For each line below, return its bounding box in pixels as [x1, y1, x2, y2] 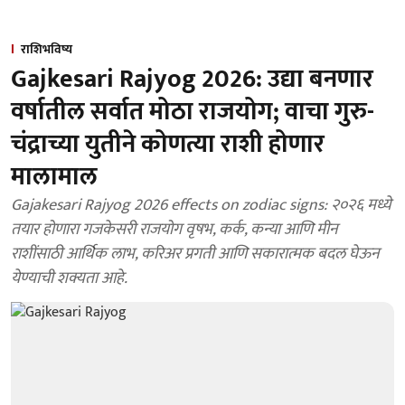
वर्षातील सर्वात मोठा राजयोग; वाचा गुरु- [11, 90, 374, 133]
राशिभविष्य [21, 39, 72, 60]
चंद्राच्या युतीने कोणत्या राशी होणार [11, 123, 325, 165]
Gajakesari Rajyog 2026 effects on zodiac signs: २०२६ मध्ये [11, 192, 391, 219]
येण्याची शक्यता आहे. [11, 265, 127, 292]
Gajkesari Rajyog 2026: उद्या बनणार [11, 58, 373, 100]
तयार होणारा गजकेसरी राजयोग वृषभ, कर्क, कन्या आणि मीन [11, 216, 338, 243]
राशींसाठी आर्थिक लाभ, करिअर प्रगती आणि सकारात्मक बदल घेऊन [11, 240, 380, 268]
